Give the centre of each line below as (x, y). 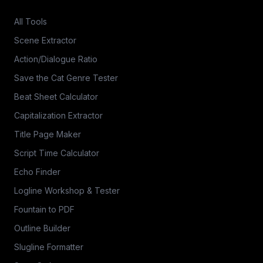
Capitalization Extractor (58, 115)
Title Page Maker (48, 134)
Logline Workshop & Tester (67, 190)
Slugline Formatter (49, 247)
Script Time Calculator (57, 153)
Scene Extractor (45, 40)
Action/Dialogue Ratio (56, 59)
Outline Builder (42, 228)
